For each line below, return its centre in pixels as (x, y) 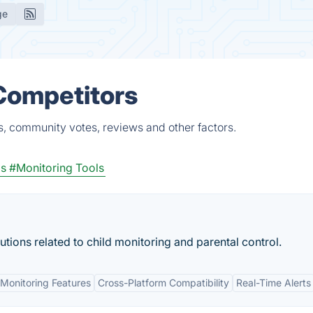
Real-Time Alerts (274, 283)
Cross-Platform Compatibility (163, 283)
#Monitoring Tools (57, 168)
